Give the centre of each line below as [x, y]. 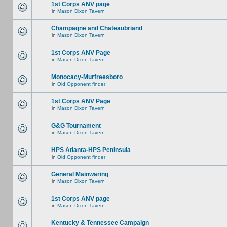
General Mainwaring [80, 174]
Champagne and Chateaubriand [97, 28]
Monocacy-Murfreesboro [87, 77]
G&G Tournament [76, 126]
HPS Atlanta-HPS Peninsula [91, 150]
